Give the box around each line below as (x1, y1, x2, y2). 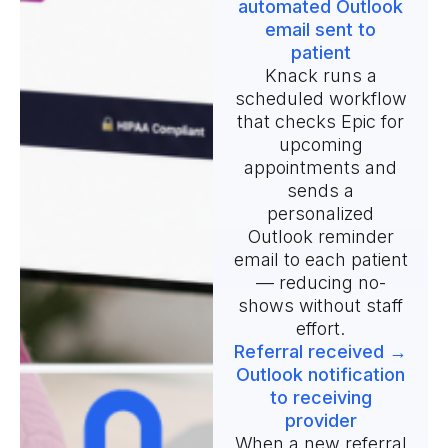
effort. (296, 318, 346, 340)
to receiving (269, 387, 372, 409)
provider (284, 410, 357, 432)
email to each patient (233, 249, 408, 271)
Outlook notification (236, 364, 406, 386)
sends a (287, 180, 355, 202)
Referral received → (234, 341, 408, 363)
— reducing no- (255, 272, 386, 294)
